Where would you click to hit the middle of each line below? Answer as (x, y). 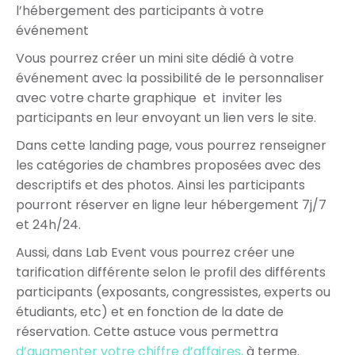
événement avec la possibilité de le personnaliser (170, 78)
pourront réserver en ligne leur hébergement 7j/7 (171, 205)
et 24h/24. (48, 225)
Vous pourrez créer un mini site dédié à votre (155, 59)
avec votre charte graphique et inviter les (149, 98)
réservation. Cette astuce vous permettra (147, 332)
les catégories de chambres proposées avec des (168, 166)
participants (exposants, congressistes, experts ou (173, 292)
